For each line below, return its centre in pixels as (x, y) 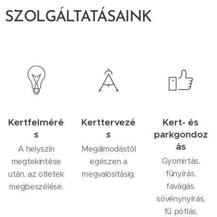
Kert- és (181, 122)
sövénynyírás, (181, 199)
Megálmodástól (108, 149)
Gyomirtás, (181, 161)
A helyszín (36, 149)
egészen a (108, 161)
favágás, (181, 186)
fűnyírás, (181, 173)
